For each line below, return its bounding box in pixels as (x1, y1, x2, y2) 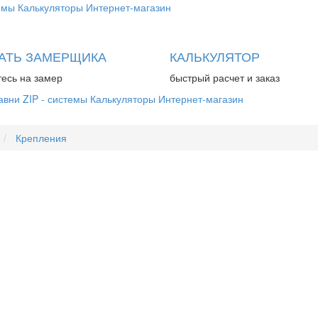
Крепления (16, 131, 67, 145)
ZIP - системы (23, 92, 87, 106)
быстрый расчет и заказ (169, 70, 280, 84)
